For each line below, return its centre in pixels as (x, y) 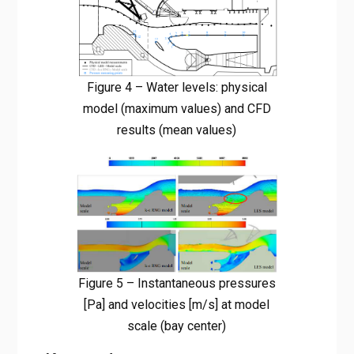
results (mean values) (177, 130)
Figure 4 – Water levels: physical (177, 87)
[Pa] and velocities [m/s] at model (177, 304)
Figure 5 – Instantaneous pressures (177, 283)
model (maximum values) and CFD (177, 108)
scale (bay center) (177, 326)
